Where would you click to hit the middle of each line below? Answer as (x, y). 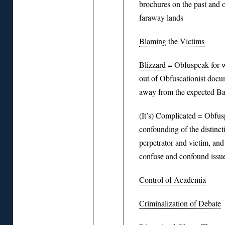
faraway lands (161, 17)
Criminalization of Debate (180, 203)
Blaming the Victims (172, 41)
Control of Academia (173, 179)
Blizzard (152, 64)
